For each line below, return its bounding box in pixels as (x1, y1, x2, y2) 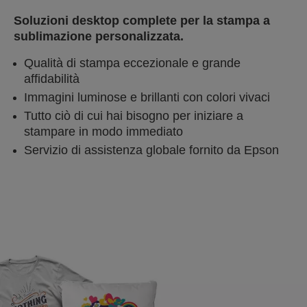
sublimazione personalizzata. (14, 29, 184, 43)
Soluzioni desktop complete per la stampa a (14, 14, 270, 27)
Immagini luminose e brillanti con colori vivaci (24, 90, 270, 104)
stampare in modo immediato (24, 125, 183, 138)
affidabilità (24, 72, 79, 86)
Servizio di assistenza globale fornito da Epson (24, 143, 279, 157)
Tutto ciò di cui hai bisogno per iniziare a (24, 109, 243, 123)
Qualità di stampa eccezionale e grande (24, 56, 241, 70)
